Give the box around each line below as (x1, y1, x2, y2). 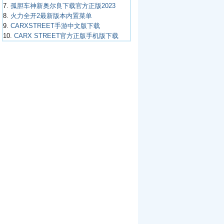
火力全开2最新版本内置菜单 (10, 12, 92, 19)
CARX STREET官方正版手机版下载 (13, 32, 118, 39)
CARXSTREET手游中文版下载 (10, 22, 100, 29)
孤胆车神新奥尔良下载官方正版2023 (10, 2, 115, 9)
